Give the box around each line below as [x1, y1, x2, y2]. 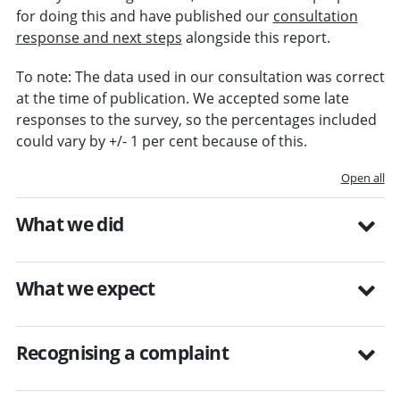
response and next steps [15, 27, 182, 47]
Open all [340, 169, 385, 186]
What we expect [15, 275, 155, 301]
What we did [15, 211, 124, 237]
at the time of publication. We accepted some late [15, 87, 349, 108]
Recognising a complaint [15, 339, 229, 365]
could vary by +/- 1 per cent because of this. [15, 130, 307, 151]
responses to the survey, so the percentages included [15, 109, 377, 129]
